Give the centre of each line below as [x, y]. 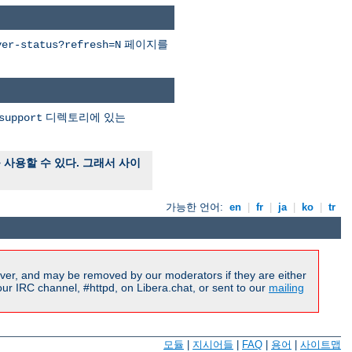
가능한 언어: [196, 207]
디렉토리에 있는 [84, 117]
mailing [286, 287]
